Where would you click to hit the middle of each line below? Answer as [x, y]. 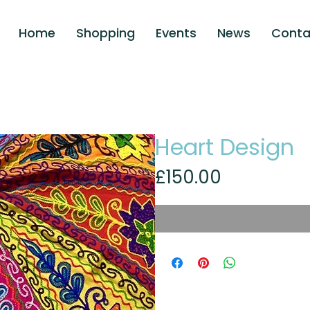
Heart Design [225, 147]
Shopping [106, 33]
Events [176, 33]
